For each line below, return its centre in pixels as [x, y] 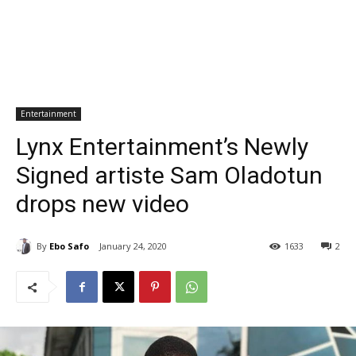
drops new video [103, 204]
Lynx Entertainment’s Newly [162, 147]
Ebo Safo [69, 246]
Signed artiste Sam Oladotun [169, 175]
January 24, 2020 [133, 246]
